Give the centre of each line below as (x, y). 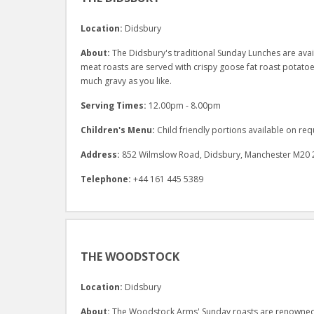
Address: (101, 154)
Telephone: (107, 179)
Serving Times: (114, 105)
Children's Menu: (118, 130)
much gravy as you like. (127, 81)
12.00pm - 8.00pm (184, 105)
